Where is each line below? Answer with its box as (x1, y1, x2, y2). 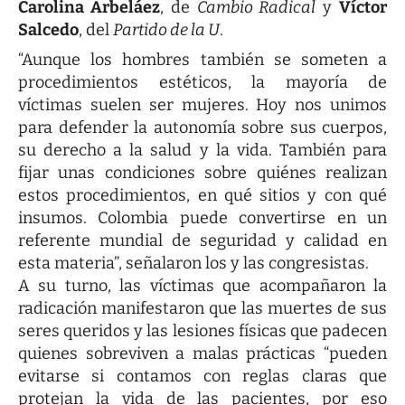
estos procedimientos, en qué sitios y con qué (18, 184, 387, 205)
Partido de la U (113, 19, 220, 40)
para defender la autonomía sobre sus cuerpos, (18, 117, 387, 137)
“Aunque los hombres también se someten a (18, 49, 387, 70)
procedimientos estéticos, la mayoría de (18, 71, 387, 92)
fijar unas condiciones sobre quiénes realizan (18, 162, 387, 183)
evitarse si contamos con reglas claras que (18, 365, 387, 386)
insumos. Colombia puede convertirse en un (18, 207, 387, 228)
